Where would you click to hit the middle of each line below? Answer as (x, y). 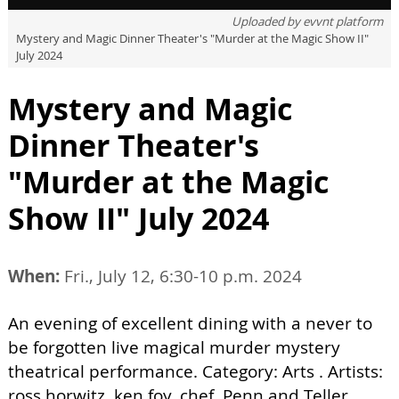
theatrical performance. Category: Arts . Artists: (195, 372)
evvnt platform (343, 22)
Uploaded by (267, 22)
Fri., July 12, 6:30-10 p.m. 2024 (181, 277)
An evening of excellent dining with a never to (190, 324)
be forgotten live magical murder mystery (174, 348)
